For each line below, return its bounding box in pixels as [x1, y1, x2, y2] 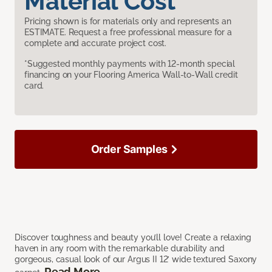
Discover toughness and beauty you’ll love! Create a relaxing [15, 232, 251, 242]
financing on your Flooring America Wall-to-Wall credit [24, 69, 238, 80]
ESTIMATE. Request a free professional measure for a [24, 27, 232, 37]
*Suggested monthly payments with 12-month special [24, 58, 236, 69]
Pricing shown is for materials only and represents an [24, 16, 231, 26]
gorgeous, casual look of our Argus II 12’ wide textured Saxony [15, 254, 257, 264]
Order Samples [90, 142, 168, 155]
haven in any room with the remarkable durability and [15, 243, 225, 253]
